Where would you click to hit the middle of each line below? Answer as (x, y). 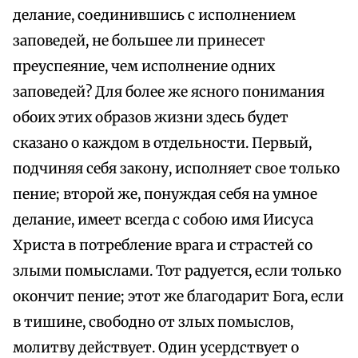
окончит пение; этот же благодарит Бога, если (178, 297)
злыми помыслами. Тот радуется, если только (177, 271)
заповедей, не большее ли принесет (139, 41)
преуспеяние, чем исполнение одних (144, 67)
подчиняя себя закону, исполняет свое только (176, 169)
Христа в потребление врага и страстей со (163, 246)
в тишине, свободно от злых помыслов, (153, 322)
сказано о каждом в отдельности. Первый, (162, 143)
